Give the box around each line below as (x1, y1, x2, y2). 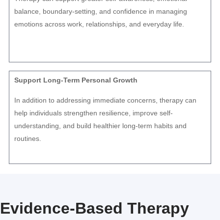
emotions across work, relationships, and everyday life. (14, 20, 184, 28)
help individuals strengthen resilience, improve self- (14, 109, 173, 117)
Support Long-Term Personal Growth (14, 76, 137, 84)
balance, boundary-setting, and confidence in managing (14, 7, 187, 16)
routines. (14, 135, 41, 143)
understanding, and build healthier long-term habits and (14, 122, 187, 130)
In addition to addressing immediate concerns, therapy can (14, 96, 196, 105)
